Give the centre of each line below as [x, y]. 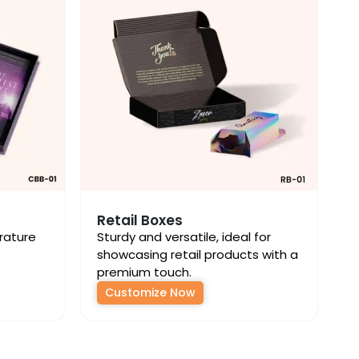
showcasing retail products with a [198, 254]
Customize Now [150, 292]
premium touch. [144, 272]
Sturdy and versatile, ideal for [184, 237]
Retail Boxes [140, 220]
